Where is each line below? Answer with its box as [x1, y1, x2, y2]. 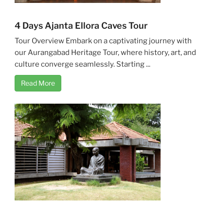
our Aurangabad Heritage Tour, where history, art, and [15, 48, 196, 57]
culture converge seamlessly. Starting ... [15, 59, 150, 69]
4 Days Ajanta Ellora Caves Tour [15, 20, 147, 31]
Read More [21, 78, 55, 87]
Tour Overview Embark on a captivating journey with [15, 36, 192, 45]
